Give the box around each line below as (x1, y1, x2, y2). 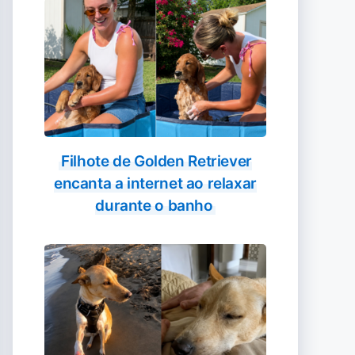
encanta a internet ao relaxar (54, 174, 257, 193)
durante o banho (95, 197, 213, 215)
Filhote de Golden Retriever (61, 152, 252, 170)
